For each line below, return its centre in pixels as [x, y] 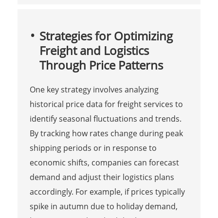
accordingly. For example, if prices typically [107, 191]
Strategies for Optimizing [106, 36]
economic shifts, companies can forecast [104, 162]
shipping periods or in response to [93, 148]
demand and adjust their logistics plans [102, 177]
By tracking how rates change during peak [106, 133]
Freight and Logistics [94, 50]
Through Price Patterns [101, 65]
